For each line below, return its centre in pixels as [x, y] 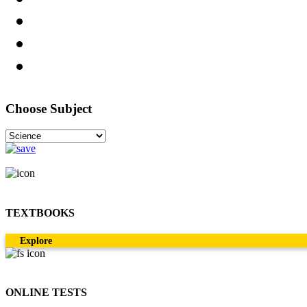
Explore [36, 241]
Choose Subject [49, 108]
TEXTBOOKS [40, 212]
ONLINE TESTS [46, 293]
